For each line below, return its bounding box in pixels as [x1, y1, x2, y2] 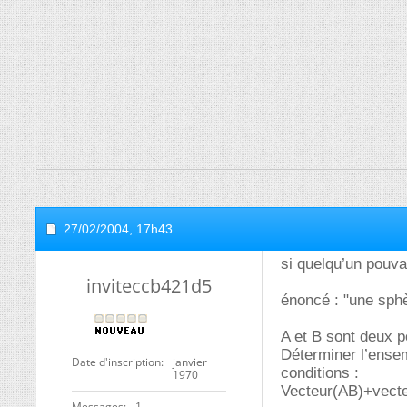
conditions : [281, 364, 359, 382]
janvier [173, 354, 207, 370]
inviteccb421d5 [86, 273, 212, 298]
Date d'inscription [72, 354, 161, 370]
